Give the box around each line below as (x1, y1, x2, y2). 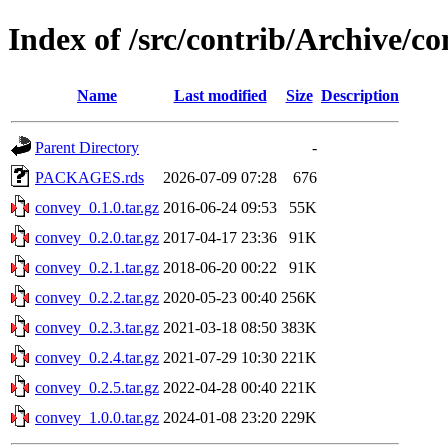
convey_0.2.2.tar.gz (35, 288, 159, 306)
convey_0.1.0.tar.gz (35, 198, 159, 216)
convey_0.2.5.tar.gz (35, 378, 159, 396)
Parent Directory (35, 138, 139, 156)
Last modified (173, 86, 267, 104)
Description (321, 86, 399, 104)
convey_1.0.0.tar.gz (35, 408, 159, 426)
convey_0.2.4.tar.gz (35, 348, 159, 366)
